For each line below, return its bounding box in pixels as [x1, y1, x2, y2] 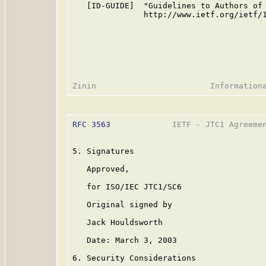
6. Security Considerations [72, 254, 196, 262]
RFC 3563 [72, 120, 110, 129]
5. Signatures [72, 147, 134, 156]
